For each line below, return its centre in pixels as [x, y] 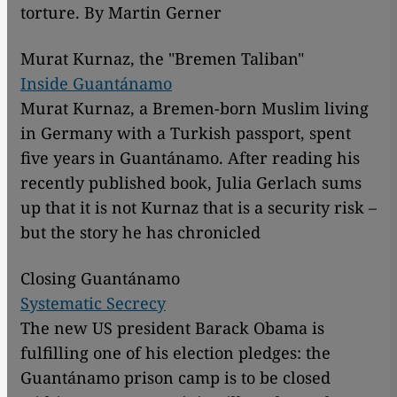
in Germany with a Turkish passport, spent [186, 133]
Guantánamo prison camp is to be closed [175, 378]
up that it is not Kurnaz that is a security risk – [198, 208]
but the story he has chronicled [140, 233]
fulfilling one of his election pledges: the [175, 353]
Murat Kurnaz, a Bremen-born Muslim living [195, 109]
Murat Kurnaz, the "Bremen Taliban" [162, 59]
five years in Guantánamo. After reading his [190, 158]
